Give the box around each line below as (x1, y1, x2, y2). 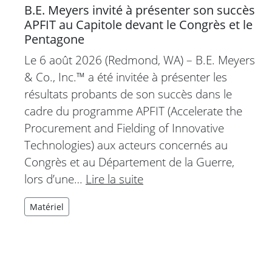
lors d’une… (24, 171, 86, 188)
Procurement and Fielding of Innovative (24, 120, 224, 137)
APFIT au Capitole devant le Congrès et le (24, 16, 253, 33)
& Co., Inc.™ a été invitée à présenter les (24, 69, 227, 86)
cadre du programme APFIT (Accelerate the (24, 103, 242, 120)
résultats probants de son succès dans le (24, 86, 232, 103)
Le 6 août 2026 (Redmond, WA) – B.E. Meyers (24, 52, 255, 69)
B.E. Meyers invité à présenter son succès (24, 2, 255, 19)
